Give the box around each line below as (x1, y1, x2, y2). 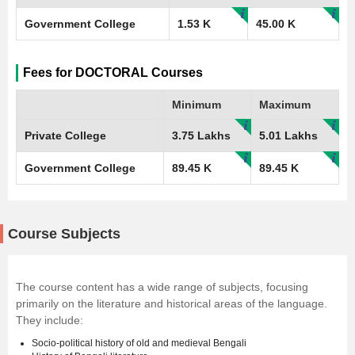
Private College (25, 129, 106, 143)
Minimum (172, 98, 221, 112)
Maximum (259, 98, 311, 112)
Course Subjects (8, 226, 120, 242)
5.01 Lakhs (259, 129, 318, 143)
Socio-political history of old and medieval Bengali (32, 338, 246, 349)
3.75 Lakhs (172, 129, 231, 143)
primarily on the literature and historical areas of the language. (16, 297, 327, 311)
